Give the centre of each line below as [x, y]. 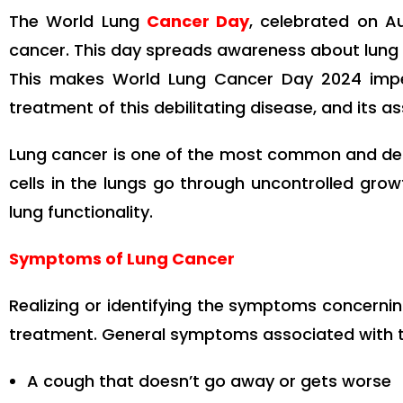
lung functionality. [81, 212]
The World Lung [78, 22]
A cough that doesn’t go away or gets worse [209, 381]
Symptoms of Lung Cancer [122, 259]
